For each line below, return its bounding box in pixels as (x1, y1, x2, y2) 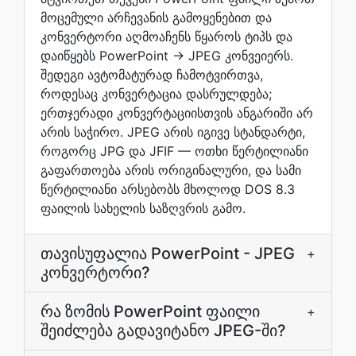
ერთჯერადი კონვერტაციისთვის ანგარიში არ (41, 105, 313, 121)
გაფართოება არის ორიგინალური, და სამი (41, 162, 301, 178)
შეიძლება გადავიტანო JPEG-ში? (41, 321, 286, 340)
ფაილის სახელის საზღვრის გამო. (41, 200, 246, 216)
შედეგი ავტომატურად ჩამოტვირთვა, (41, 67, 263, 83)
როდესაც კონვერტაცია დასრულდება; (41, 86, 272, 102)
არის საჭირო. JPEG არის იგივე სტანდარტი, (41, 124, 305, 140)
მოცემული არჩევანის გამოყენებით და (41, 10, 272, 25)
